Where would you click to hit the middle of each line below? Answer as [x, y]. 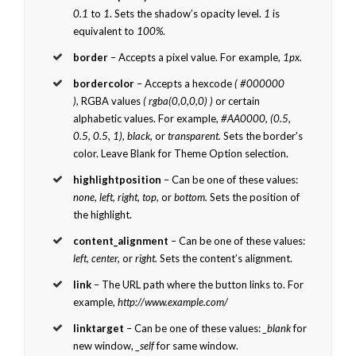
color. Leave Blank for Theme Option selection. [181, 153]
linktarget [99, 328]
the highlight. [103, 214]
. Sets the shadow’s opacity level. [187, 13]
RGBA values [111, 101]
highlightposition [118, 179]
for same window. [197, 345]
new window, [105, 345]
